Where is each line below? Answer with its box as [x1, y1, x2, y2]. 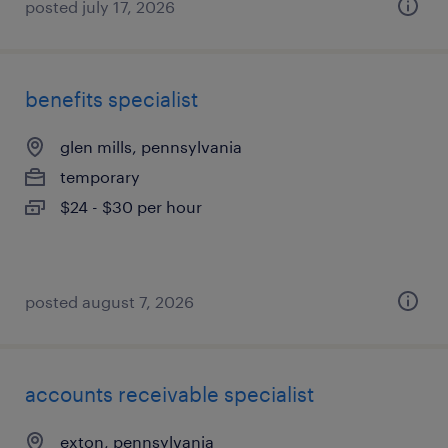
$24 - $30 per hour [60, 197, 202, 216]
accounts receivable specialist [25, 382, 314, 406]
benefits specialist [25, 87, 198, 111]
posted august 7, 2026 [25, 292, 194, 311]
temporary [60, 167, 140, 186]
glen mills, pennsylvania [60, 137, 242, 156]
